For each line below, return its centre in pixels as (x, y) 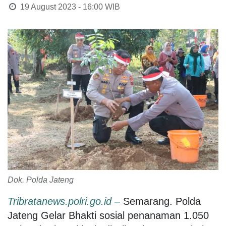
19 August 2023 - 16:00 (61, 7)
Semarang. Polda (162, 201)
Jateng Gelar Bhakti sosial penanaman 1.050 (108, 215)
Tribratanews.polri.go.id (61, 201)
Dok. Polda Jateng (41, 180)
